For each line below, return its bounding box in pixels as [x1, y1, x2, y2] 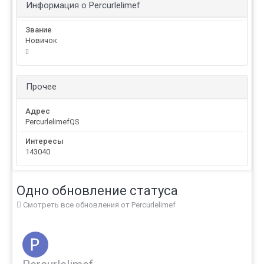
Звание [25, 25, 52, 35]
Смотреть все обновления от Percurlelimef [21, 200, 176, 210]
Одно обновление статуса [16, 183, 178, 199]
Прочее [26, 81, 57, 93]
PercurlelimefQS [25, 117, 80, 127]
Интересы [25, 137, 64, 146]
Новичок [25, 36, 57, 45]
